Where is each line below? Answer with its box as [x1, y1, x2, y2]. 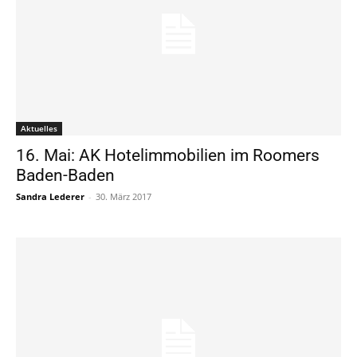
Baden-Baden [16, 166, 115, 186]
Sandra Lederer [16, 190, 84, 203]
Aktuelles [21, 123, 57, 135]
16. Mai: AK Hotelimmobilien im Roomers [16, 146, 320, 166]
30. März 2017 [96, 190, 151, 203]
